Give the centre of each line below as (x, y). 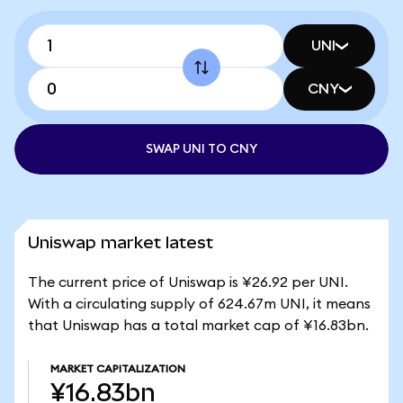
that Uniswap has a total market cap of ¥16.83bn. (198, 326)
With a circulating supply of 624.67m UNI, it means (199, 304)
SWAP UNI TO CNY (201, 149)
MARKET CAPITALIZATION (118, 369)
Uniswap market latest (121, 242)
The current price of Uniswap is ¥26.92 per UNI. (188, 282)
